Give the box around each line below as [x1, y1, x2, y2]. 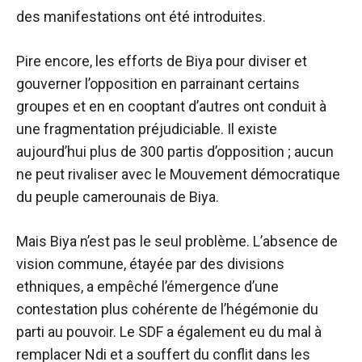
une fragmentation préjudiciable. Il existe [16, 120, 277, 137]
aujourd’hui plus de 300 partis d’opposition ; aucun [16, 143, 334, 160]
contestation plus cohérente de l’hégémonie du [16, 301, 318, 318]
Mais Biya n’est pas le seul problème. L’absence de [16, 233, 338, 250]
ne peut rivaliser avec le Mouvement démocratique [16, 166, 340, 183]
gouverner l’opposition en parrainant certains [16, 75, 300, 92]
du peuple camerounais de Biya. [16, 188, 219, 205]
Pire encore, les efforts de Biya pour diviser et [16, 53, 307, 69]
